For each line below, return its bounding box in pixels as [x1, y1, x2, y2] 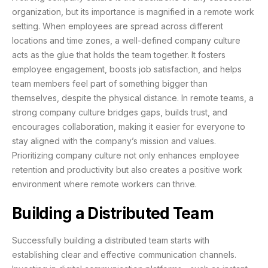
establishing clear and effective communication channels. [12, 249, 236, 260]
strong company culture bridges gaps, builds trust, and [12, 107, 227, 118]
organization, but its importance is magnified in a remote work [12, 7, 254, 17]
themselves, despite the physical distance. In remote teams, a [12, 93, 254, 103]
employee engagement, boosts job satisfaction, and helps [12, 64, 242, 75]
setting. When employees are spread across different [12, 21, 223, 32]
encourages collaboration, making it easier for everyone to [12, 121, 245, 132]
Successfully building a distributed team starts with [12, 234, 209, 245]
